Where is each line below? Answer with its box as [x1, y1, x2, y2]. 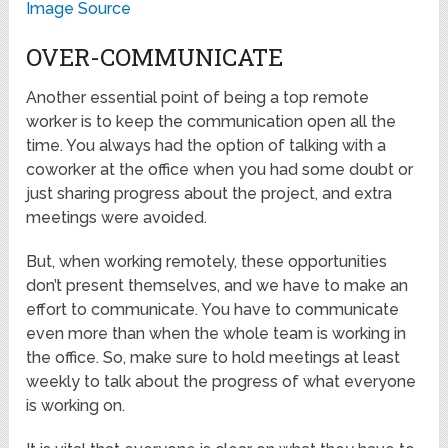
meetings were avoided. [26, 208, 208, 228]
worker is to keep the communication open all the [26, 112, 397, 132]
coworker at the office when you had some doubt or [26, 160, 414, 180]
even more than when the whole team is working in [26, 324, 407, 344]
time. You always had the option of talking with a [26, 136, 387, 156]
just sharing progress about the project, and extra [26, 184, 393, 204]
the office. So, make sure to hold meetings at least [26, 348, 401, 368]
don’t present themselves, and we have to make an [26, 276, 409, 296]
